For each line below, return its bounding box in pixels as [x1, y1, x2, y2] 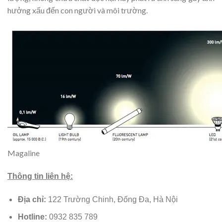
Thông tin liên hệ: [7, 171, 73, 180]
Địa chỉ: [17, 195, 46, 204]
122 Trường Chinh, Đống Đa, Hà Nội [46, 195, 178, 204]
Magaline [7, 148, 40, 158]
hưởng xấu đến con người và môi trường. [7, 5, 148, 15]
